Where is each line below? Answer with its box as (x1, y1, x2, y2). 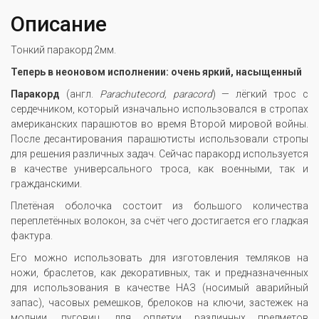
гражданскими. (11, 178, 82, 190)
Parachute (99, 88, 145, 100)
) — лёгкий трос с (211, 88, 309, 100)
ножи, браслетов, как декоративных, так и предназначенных (11, 267, 308, 279)
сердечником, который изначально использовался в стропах (11, 103, 308, 115)
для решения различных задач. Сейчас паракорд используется (11, 148, 308, 160)
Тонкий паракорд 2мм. (11, 44, 116, 56)
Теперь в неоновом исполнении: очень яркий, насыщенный (11, 66, 302, 78)
